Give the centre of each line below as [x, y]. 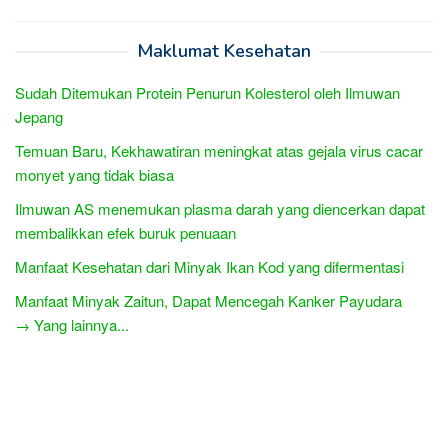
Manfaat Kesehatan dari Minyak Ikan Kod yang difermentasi [209, 266]
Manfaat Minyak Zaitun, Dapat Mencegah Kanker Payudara [208, 300]
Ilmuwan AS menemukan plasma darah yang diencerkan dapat [220, 208]
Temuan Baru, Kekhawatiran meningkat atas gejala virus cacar [219, 150]
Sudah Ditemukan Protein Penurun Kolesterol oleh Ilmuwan [207, 92]
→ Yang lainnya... [72, 324]
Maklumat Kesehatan [224, 50]
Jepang [39, 116]
